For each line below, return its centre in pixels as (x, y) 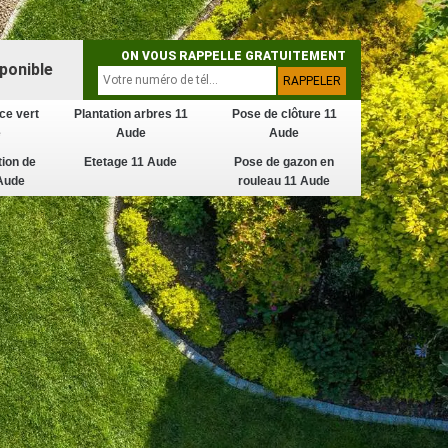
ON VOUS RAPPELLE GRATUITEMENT (233, 56)
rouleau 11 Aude (284, 181)
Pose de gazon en (284, 162)
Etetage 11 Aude (131, 162)
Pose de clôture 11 (284, 114)
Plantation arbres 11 (130, 114)
